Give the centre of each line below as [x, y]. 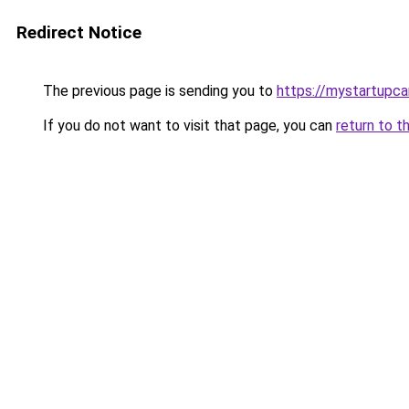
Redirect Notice [79, 32]
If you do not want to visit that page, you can [188, 126]
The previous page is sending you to [158, 91]
